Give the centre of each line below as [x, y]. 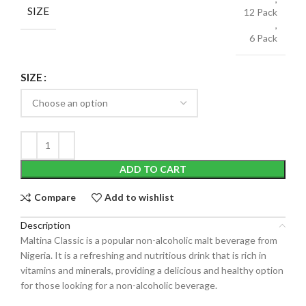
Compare [55, 197]
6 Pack [263, 38]
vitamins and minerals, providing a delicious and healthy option [152, 270]
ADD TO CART [153, 169]
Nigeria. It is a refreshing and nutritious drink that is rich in [143, 255]
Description [45, 225]
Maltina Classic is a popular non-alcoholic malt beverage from [149, 240]
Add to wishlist [140, 197]
